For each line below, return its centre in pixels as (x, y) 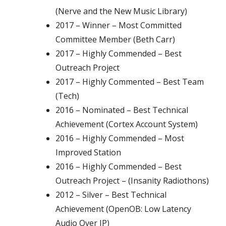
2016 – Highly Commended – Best (119, 166)
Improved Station (89, 152)
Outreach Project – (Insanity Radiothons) (132, 180)
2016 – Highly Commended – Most (120, 138)
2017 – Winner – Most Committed (119, 25)
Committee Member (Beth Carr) (116, 39)
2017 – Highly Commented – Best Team (130, 81)
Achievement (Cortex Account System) (127, 124)
